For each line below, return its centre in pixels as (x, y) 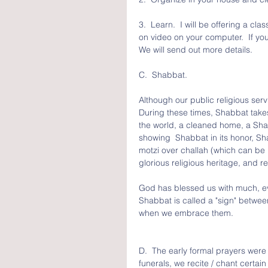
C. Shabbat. (165, 75)
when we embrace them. (186, 213)
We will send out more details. (196, 50)
